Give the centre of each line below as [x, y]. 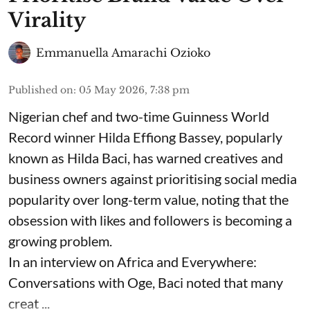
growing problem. [60, 241]
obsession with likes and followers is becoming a [150, 220]
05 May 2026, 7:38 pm [134, 90]
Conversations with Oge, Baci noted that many [146, 282]
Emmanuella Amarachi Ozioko [123, 53]
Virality [47, 20]
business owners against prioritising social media [153, 179]
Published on [41, 90]
